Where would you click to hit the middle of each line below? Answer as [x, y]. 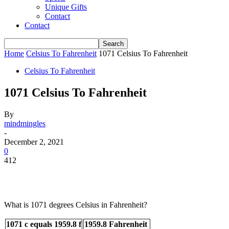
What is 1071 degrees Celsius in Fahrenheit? [76, 204]
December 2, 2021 [34, 142]
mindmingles [25, 123]
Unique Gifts [66, 7]
